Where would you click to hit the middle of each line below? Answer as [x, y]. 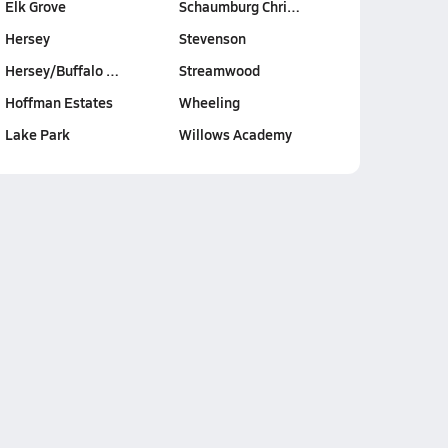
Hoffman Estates [58, 102]
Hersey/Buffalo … [61, 70]
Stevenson [212, 38]
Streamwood [219, 70]
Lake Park [37, 134]
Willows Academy [235, 134]
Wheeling [209, 102]
